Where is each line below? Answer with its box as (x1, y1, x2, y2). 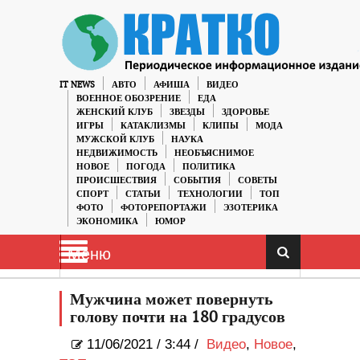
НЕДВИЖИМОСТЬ (76, 148, 157, 158)
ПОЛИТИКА (182, 162, 235, 172)
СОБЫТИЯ (174, 175, 221, 186)
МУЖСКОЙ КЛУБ (76, 134, 154, 145)
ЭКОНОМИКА (76, 216, 138, 227)
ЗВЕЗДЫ (170, 107, 205, 117)
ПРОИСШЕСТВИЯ (76, 175, 157, 186)
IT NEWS (59, 80, 95, 90)
